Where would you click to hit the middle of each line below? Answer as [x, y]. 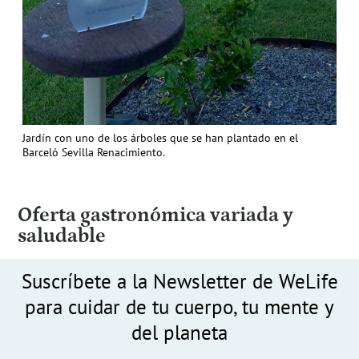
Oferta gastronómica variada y [155, 215]
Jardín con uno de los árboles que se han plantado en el [160, 137]
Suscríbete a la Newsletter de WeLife [179, 281]
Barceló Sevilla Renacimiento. [94, 152]
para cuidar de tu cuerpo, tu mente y [179, 307]
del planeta [179, 332]
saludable [61, 236]
